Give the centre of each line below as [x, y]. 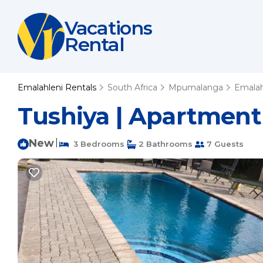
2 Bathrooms [164, 144]
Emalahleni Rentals [58, 87]
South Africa [132, 87]
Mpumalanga [196, 87]
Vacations [108, 28]
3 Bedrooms [97, 144]
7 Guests [224, 144]
